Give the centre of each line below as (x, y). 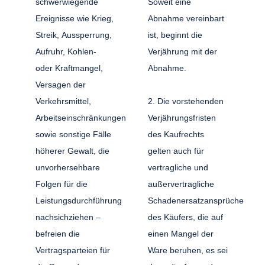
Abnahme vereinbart (186, 18)
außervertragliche (181, 184)
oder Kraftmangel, (70, 68)
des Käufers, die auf (185, 217)
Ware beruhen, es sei (188, 250)
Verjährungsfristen (182, 117)
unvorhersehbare (68, 167)
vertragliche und (178, 167)
